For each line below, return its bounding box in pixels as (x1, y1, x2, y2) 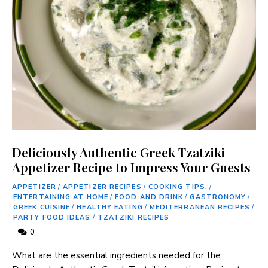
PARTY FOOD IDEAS (13, 212, 91, 222)
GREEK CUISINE (13, 202, 71, 212)
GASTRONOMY (190, 192, 246, 202)
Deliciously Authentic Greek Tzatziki (12, 143, 225, 160)
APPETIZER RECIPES (62, 182, 142, 191)
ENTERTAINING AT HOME (13, 192, 108, 202)
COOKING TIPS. (148, 182, 208, 191)
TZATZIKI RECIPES (97, 212, 170, 222)
